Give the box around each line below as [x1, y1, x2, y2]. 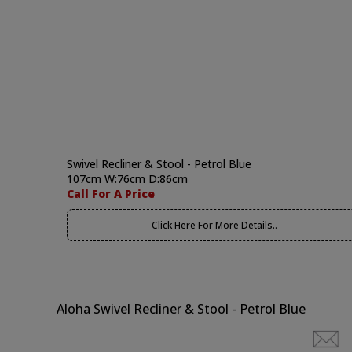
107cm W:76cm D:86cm [67, 171, 188, 186]
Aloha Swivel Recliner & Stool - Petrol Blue [57, 300, 306, 317]
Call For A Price [67, 186, 155, 201]
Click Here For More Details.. [151, 218, 277, 232]
